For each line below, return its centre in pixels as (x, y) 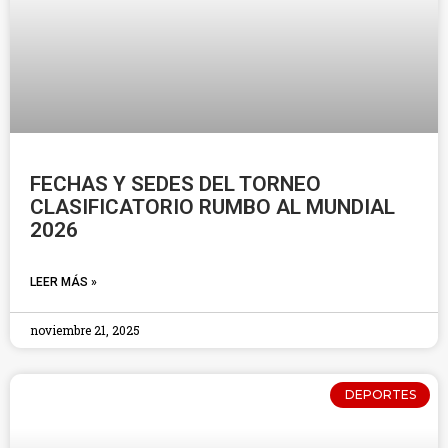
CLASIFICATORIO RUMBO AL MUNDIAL (212, 207)
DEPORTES (380, 395)
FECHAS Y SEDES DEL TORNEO (175, 184)
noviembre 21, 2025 (85, 330)
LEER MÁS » (63, 282)
